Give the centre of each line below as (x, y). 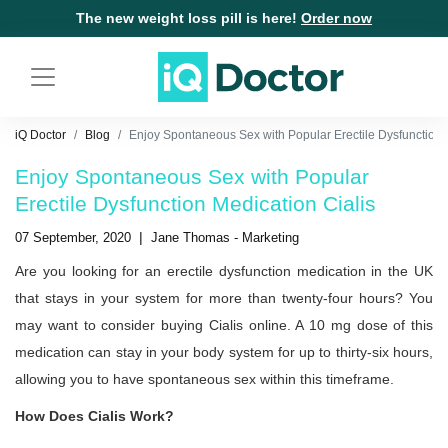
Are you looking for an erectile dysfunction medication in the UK (224, 271)
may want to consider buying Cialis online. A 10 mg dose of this (224, 325)
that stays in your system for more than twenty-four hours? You (224, 298)
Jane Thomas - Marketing (225, 237)
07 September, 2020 (73, 237)
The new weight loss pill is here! (188, 18)
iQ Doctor (40, 135)
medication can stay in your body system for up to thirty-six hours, (224, 352)
